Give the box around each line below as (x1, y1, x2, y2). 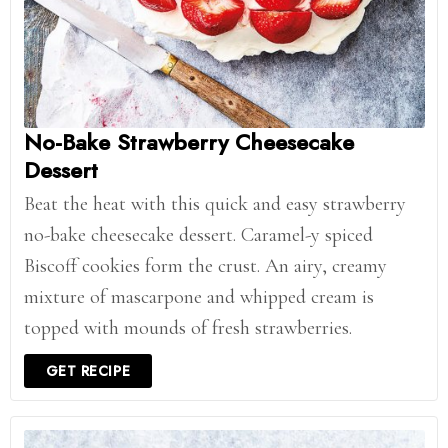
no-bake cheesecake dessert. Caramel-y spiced (23, 222, 373, 247)
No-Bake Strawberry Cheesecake (23, 125, 354, 158)
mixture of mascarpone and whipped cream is (23, 284, 374, 309)
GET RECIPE (45, 360, 131, 381)
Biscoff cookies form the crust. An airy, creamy (23, 253, 387, 278)
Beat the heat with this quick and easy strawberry (23, 191, 406, 216)
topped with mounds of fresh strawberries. (23, 315, 352, 340)
